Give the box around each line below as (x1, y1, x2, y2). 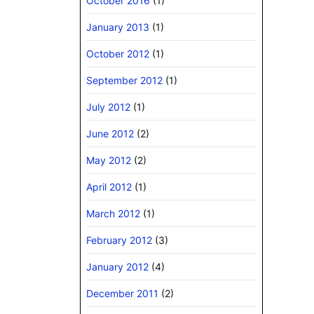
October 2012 (86, 48, 149, 60)
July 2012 (86, 101, 130, 114)
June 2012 (86, 128, 134, 140)
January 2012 (86, 261, 149, 273)
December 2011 (86, 287, 158, 300)
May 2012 (86, 154, 131, 167)
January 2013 (86, 21, 149, 34)
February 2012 (86, 234, 152, 247)
